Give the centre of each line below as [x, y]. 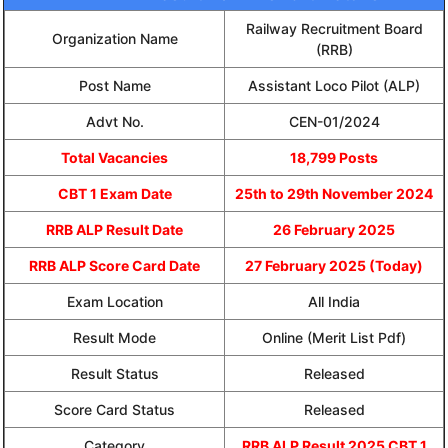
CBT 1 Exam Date [114, 193]
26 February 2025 [334, 229]
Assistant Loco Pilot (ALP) [334, 85]
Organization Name [114, 38]
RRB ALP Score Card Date [114, 265]
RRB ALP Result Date [114, 229]
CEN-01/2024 [334, 121]
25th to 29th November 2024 [334, 193]
